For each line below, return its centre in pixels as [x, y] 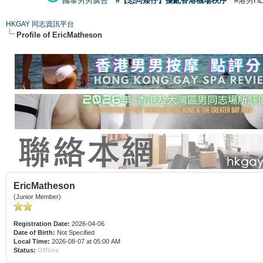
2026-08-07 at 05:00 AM [85, 241]
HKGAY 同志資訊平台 [40, 24]
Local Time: [32, 241]
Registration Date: [42, 223]
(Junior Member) [37, 196]
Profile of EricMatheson [59, 35]
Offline [48, 250]
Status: [25, 250]
